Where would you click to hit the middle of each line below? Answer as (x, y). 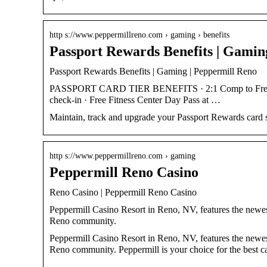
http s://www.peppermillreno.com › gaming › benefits (139, 35)
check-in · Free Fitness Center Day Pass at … (135, 100)
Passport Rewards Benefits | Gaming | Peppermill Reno (153, 71)
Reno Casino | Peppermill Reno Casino (123, 192)
